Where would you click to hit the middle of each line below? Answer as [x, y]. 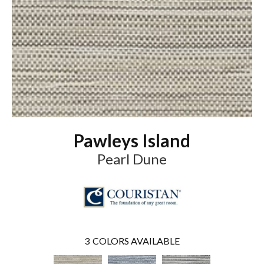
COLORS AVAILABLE [136, 240]
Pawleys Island [132, 140]
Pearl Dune [132, 159]
